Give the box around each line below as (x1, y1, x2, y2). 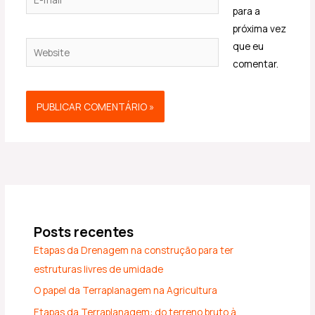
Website (25, 39, 61, 53)
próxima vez (233, 21, 287, 35)
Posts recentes (34, 222, 134, 241)
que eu (233, 39, 264, 53)
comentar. (233, 56, 279, 70)
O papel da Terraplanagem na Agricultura (34, 283, 218, 297)
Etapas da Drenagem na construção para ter (34, 243, 234, 257)
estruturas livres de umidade (34, 262, 164, 276)
